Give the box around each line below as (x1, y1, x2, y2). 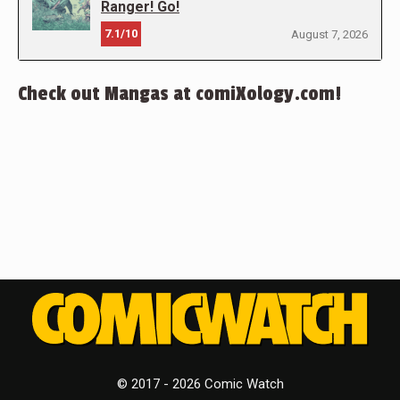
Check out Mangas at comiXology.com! (18, 82, 341, 106)
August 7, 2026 (291, 28, 368, 42)
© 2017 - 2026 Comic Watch (116, 376, 284, 393)
